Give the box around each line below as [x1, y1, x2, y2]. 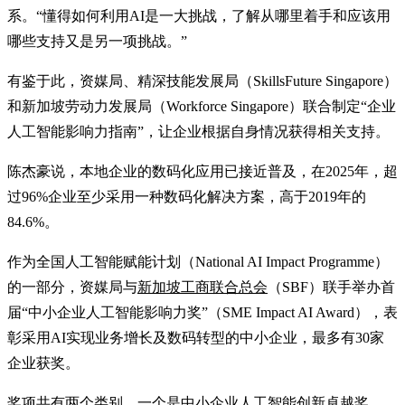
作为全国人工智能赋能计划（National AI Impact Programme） [7, 253, 389, 269]
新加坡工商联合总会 [137, 278, 268, 295]
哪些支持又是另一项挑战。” [7, 33, 187, 49]
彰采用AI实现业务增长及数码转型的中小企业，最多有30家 [7, 329, 384, 345]
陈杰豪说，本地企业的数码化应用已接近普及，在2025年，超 [7, 163, 398, 179]
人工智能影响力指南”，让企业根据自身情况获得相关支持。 [7, 123, 390, 139]
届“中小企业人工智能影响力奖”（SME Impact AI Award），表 [7, 304, 398, 320]
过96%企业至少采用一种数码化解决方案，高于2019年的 [7, 188, 366, 204]
